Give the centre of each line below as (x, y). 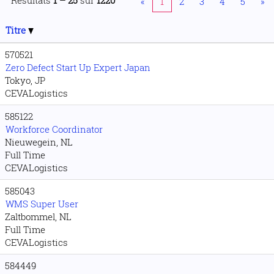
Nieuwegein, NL (39, 142)
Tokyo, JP (25, 80)
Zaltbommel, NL (38, 217)
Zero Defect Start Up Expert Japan (78, 67)
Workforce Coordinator (54, 129)
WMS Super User (42, 204)
